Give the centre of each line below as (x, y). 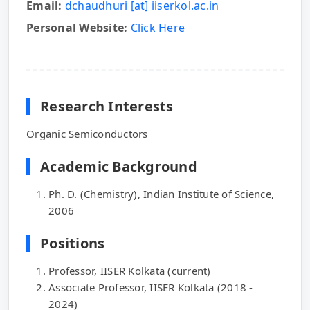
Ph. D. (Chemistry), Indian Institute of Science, (161, 194)
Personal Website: (77, 28)
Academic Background (119, 167)
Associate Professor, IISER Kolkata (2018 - (151, 288)
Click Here (157, 28)
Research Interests (107, 107)
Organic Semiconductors (87, 134)
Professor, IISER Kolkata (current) (130, 271)
